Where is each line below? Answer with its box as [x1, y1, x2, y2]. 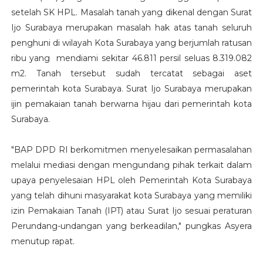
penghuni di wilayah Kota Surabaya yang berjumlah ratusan [11, 37, 252, 48]
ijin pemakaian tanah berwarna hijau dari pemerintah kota [11, 98, 252, 109]
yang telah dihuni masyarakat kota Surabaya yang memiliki [11, 190, 252, 201]
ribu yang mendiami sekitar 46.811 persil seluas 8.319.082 [11, 52, 252, 63]
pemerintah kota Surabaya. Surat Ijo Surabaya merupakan [11, 83, 252, 94]
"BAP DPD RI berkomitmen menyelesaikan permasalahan [11, 144, 252, 155]
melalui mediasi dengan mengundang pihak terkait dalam [11, 159, 252, 170]
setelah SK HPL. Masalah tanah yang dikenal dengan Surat [11, 6, 252, 18]
